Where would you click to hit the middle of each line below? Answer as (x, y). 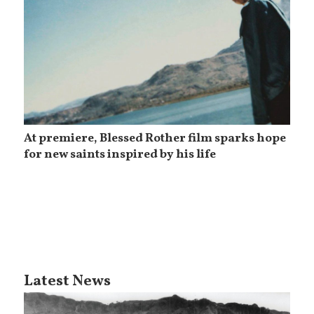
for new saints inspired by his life (120, 155)
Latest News (68, 281)
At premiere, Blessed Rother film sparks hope (155, 138)
